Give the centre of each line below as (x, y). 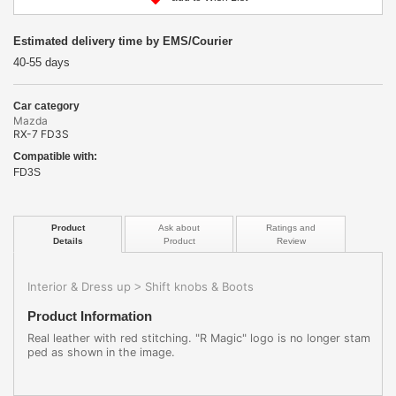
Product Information (90, 316)
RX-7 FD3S (41, 134)
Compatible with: (55, 156)
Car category (46, 107)
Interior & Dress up (79, 286)
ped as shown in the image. (101, 352)
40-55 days (42, 63)
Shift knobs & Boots (199, 286)
